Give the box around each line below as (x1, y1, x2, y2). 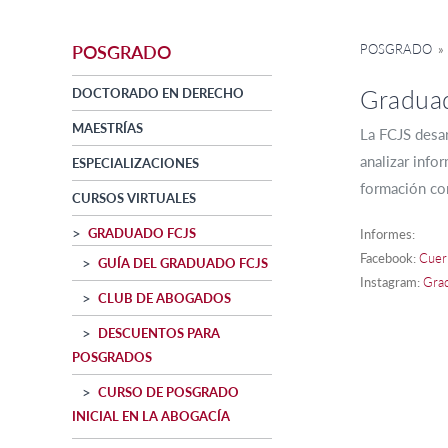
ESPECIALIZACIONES (72, 155, 199, 172)
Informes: (360, 226, 415, 243)
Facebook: (360, 250, 419, 267)
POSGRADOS (72, 349, 152, 366)
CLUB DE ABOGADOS (98, 290, 231, 307)
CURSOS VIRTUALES (72, 190, 196, 207)
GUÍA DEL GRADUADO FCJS (98, 255, 268, 272)
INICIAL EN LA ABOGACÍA (72, 408, 230, 425)
